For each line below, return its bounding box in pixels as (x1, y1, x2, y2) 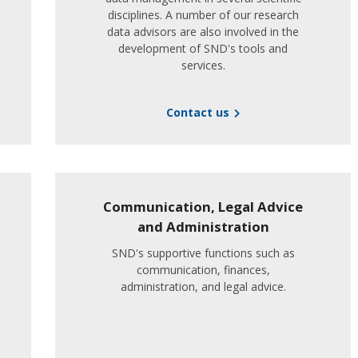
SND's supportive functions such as (111, 245, 295, 261)
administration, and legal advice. (120, 279, 286, 294)
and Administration (137, 217, 269, 236)
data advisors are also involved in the (107, 24, 299, 39)
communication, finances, (136, 262, 270, 277)
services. (181, 58, 225, 73)
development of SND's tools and (118, 41, 288, 56)
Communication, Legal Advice (103, 197, 303, 216)
